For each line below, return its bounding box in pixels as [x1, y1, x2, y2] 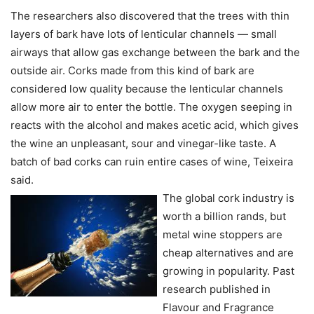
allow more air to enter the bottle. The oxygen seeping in [11, 100, 292, 114]
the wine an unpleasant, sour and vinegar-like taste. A [11, 137, 276, 151]
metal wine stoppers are [163, 228, 282, 242]
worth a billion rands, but [163, 210, 286, 224]
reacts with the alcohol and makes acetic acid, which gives [11, 118, 299, 132]
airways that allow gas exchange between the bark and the [11, 46, 300, 60]
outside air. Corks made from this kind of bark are [11, 64, 254, 78]
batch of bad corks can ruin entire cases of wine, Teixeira [11, 155, 293, 169]
